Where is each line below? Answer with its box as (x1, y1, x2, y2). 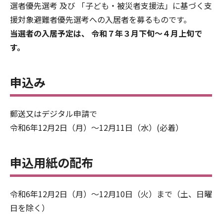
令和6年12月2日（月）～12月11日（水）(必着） (10, 121, 183, 133)
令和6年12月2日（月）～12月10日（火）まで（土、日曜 (10, 188, 212, 200)
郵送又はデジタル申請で (10, 107, 97, 119)
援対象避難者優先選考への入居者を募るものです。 (10, 13, 191, 25)
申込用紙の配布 (10, 154, 93, 171)
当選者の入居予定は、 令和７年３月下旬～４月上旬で (10, 27, 202, 39)
